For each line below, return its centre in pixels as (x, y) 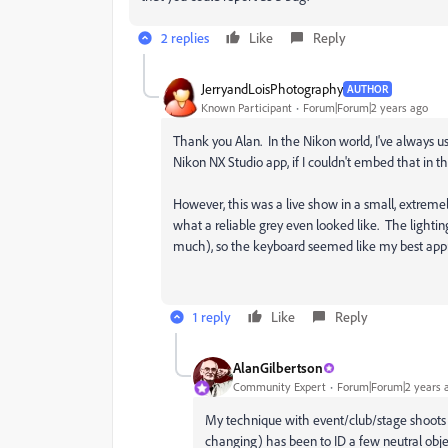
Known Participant (246, 108)
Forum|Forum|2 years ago (365, 108)
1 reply (212, 316)
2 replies (185, 37)
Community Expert (279, 387)
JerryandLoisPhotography (272, 89)
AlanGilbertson (278, 368)
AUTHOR (367, 88)
